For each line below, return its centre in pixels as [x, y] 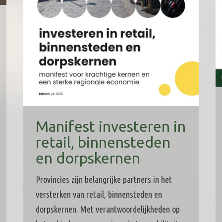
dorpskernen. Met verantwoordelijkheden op [108, 209]
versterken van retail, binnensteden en [99, 194]
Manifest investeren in [111, 126]
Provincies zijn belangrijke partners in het [104, 179]
